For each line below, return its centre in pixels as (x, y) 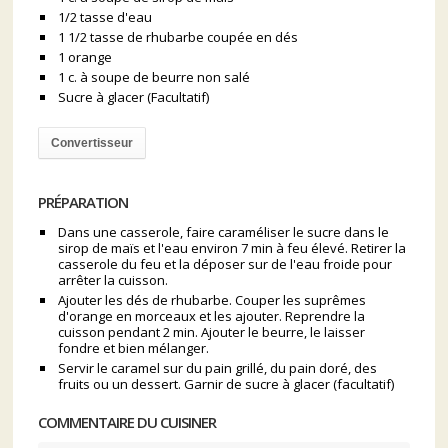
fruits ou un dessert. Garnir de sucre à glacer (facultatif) (226, 384)
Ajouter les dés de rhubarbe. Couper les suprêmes (212, 300)
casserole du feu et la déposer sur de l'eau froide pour (225, 264)
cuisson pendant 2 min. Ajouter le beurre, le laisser (212, 332)
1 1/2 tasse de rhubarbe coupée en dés (178, 37)
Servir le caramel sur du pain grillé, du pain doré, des (218, 368)
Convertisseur (92, 143)
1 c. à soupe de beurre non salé (154, 77)
